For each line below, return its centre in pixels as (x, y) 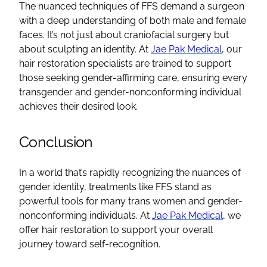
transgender (46, 92)
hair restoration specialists (76, 63)
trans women (157, 201)
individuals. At (119, 215)
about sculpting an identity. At (85, 49)
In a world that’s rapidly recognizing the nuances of (130, 172)
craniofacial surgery (168, 35)
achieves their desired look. (80, 106)
